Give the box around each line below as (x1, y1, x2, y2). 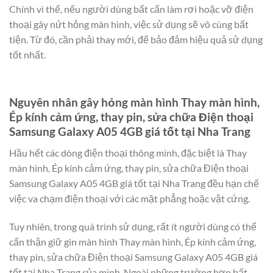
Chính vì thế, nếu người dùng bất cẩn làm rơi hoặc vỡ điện (9, 3, 253, 15)
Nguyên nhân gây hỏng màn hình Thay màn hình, (9, 95, 260, 110)
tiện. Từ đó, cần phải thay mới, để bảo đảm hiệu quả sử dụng (9, 34, 263, 45)
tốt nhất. (9, 49, 46, 60)
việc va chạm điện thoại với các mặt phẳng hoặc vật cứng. (9, 192, 250, 204)
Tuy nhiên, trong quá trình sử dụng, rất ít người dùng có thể (9, 220, 257, 232)
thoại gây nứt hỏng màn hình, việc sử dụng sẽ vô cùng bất (9, 18, 249, 30)
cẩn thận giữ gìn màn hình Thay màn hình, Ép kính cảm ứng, (9, 235, 256, 247)
